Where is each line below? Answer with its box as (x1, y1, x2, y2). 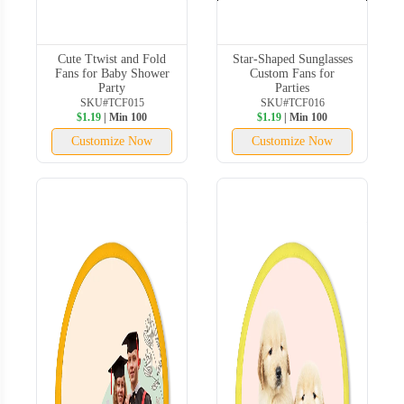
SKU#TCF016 (260, 96, 325, 109)
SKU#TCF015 (79, 96, 144, 109)
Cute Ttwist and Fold (58, 51, 166, 66)
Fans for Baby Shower (54, 66, 170, 80)
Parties (275, 80, 309, 95)
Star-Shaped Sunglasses (232, 51, 353, 66)
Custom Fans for (250, 66, 335, 80)
